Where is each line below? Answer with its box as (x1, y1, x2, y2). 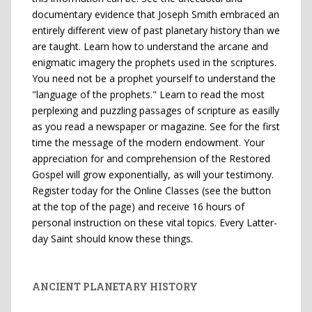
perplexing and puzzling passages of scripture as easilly (32, 104, 279, 117)
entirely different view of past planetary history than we (32, 24, 280, 37)
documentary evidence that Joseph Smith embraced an (32, 8, 279, 21)
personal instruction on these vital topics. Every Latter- (32, 216, 277, 229)
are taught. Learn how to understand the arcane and (32, 40, 268, 53)
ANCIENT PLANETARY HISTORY (32, 280, 198, 293)
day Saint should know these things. (32, 232, 193, 245)
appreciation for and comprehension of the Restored (32, 152, 270, 165)
